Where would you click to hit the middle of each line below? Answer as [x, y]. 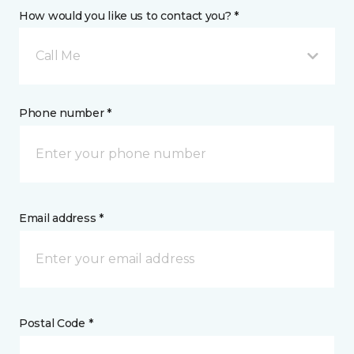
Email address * [61, 218]
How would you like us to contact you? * [129, 16]
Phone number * [66, 113]
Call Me [58, 56]
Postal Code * [56, 323]
